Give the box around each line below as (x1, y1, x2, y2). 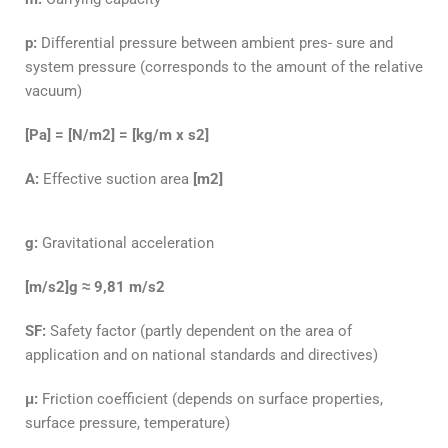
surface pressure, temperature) (25, 414, 230, 433)
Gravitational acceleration (38, 234, 214, 253)
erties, (342, 390, 383, 409)
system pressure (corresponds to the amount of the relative (25, 58, 423, 77)
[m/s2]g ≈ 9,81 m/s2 (25, 278, 165, 297)
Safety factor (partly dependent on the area (50, 322, 338, 341)
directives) (308, 346, 378, 365)
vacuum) (25, 82, 82, 101)
